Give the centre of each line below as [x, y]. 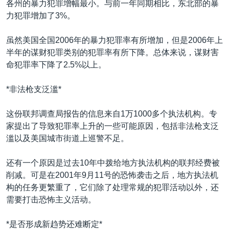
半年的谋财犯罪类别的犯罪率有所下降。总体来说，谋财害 [112, 52]
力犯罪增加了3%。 [41, 16]
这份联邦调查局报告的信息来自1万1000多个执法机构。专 [112, 114]
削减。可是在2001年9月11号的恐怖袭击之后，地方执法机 [112, 175]
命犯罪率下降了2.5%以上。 [56, 65]
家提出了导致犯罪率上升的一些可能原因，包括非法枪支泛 [112, 126]
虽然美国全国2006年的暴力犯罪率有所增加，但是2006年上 [114, 40]
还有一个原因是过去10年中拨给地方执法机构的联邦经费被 [113, 163]
